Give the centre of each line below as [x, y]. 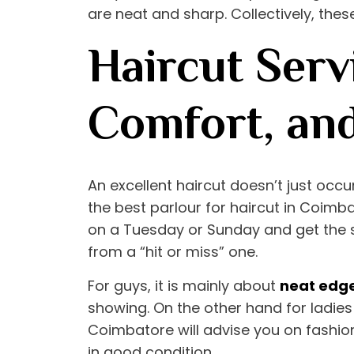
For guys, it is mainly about [184, 286]
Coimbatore [131, 330]
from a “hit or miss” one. [173, 252]
